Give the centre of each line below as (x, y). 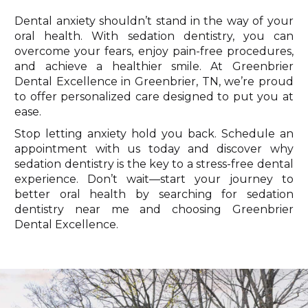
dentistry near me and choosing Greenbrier (154, 209)
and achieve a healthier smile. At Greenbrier (154, 66)
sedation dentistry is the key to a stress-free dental (154, 164)
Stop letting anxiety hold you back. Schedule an (154, 133)
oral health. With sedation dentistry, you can (154, 36)
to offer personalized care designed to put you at (154, 96)
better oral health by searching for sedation (154, 194)
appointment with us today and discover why (154, 148)
